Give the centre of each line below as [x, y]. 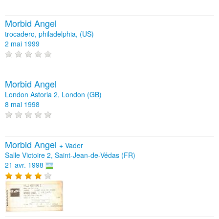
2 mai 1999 [22, 43]
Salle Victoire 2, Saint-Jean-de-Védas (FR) [70, 155]
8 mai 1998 [22, 104]
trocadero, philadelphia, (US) [49, 33]
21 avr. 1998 [24, 165]
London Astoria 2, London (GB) [53, 94]
